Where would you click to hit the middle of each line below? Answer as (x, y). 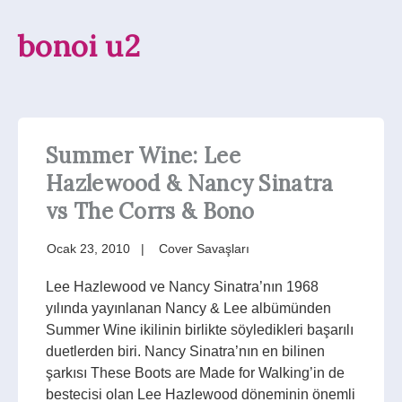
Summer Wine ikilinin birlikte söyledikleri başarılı (200, 329)
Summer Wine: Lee (143, 155)
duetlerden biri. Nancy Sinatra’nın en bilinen (185, 351)
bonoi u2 (79, 45)
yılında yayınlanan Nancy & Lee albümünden (188, 308)
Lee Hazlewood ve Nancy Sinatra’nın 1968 (182, 286)
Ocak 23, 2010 (88, 248)
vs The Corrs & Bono (150, 211)
